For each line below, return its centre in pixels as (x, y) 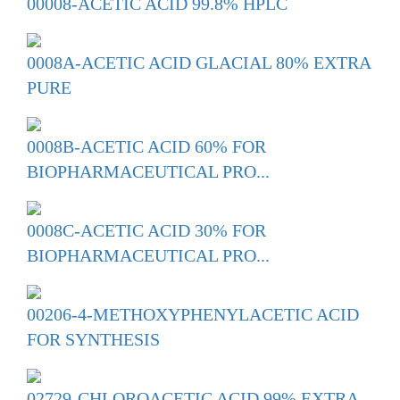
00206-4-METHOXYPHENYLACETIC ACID (193, 315)
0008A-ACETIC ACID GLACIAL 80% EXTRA (199, 63)
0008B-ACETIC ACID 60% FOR (146, 147)
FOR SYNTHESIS (93, 340)
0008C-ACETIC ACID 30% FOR (146, 231)
